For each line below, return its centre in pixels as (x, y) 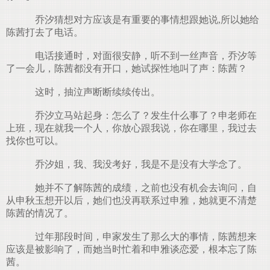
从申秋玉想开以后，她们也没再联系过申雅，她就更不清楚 (131, 200)
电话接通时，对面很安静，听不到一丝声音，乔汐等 (141, 56)
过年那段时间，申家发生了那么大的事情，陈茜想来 (141, 237)
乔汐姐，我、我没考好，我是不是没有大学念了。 (136, 164)
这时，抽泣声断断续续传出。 (93, 92)
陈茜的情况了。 (40, 213)
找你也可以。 (35, 141)
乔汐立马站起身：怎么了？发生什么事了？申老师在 (141, 115)
